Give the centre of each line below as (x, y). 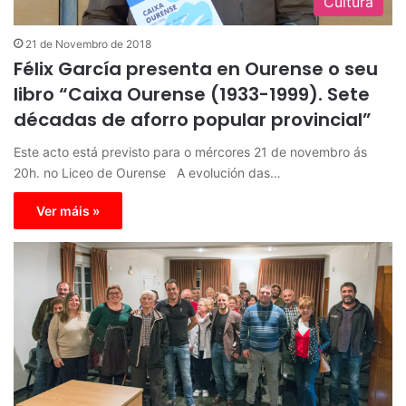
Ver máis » (68, 211)
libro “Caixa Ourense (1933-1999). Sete (192, 95)
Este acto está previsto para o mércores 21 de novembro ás (190, 152)
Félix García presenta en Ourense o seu (196, 69)
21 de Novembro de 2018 (88, 44)
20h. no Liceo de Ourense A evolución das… (147, 173)
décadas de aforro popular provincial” (193, 120)
